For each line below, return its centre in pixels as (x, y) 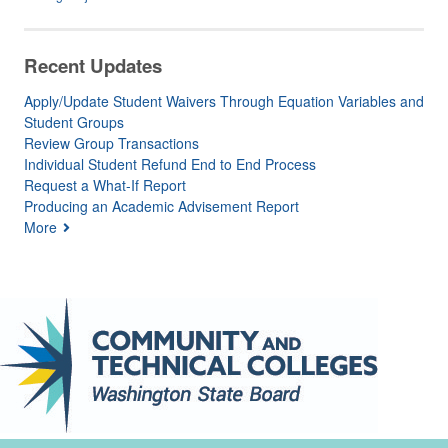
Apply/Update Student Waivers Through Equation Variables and (224, 101)
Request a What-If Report (105, 185)
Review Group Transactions (111, 143)
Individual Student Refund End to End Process (170, 164)
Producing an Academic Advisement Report (161, 206)
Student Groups (74, 122)
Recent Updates (93, 65)
